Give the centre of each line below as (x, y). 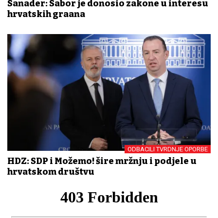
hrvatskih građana (46, 14)
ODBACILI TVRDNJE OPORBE (168, 149)
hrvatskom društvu (51, 172)
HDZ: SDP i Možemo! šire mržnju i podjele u (102, 161)
